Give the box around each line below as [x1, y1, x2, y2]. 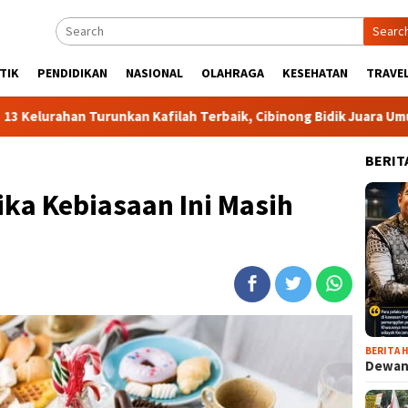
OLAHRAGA [201, 65, 264, 81]
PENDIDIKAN [37, 65, 107, 81]
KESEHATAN [282, 65, 348, 81]
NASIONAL [126, 65, 183, 81]
